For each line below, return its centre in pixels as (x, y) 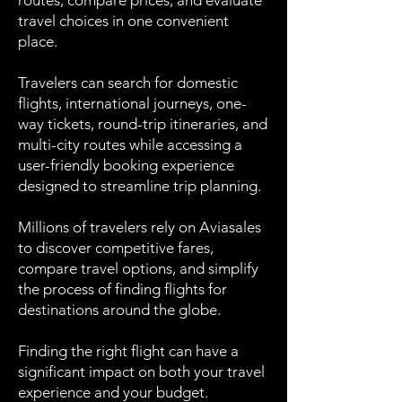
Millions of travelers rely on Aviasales (140, 227)
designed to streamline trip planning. (140, 186)
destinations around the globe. (119, 310)
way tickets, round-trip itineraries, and (143, 124)
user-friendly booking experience (126, 165)
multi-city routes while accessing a (130, 144)
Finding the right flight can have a (128, 351)
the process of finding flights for (122, 289)
